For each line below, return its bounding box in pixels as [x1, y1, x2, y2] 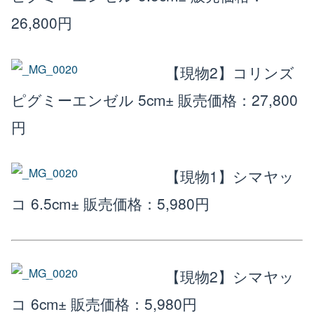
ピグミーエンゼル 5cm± [11, 88, 178, 110]
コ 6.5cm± [11, 193, 79, 214]
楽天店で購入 [100, 27, 156, 41]
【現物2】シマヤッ [165, 266, 294, 287]
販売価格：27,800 [178, 88, 298, 110]
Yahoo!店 [107, 58, 149, 71]
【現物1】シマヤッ [165, 165, 294, 187]
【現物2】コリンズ [165, 61, 294, 83]
